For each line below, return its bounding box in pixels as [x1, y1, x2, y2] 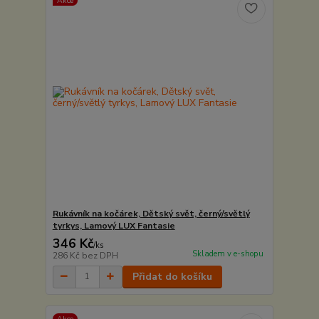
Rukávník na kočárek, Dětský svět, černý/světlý [52, 207, 250, 219]
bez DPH [81, 249, 118, 261]
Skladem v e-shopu [192, 248, 263, 259]
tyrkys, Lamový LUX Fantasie [52, 219, 175, 231]
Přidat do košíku [132, 269, 212, 283]
